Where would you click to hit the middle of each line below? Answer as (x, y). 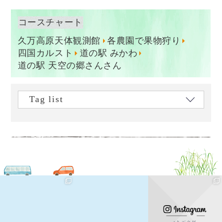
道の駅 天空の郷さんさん (70, 65)
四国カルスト (45, 53)
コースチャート (50, 22)
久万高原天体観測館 (59, 40)
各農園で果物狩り (144, 40)
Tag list (46, 99)
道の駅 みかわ (109, 53)
